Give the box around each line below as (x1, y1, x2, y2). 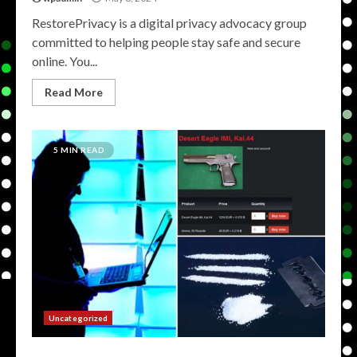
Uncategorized (49, 313, 108, 323)
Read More (45, 85, 103, 99)
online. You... (32, 53, 97, 69)
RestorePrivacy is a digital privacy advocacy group (32, 15, 307, 30)
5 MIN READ (53, 145, 104, 155)
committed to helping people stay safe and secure (32, 34, 300, 49)
